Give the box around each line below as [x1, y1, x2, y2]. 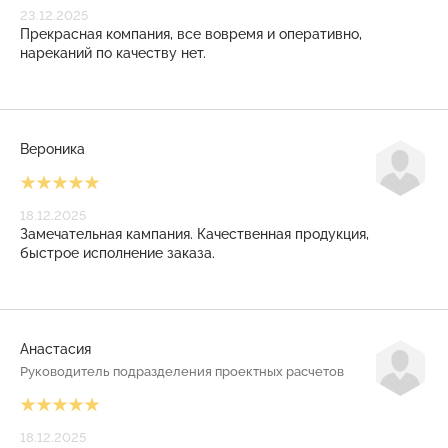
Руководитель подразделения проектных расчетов [20, 364, 344, 379]
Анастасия [20, 341, 91, 357]
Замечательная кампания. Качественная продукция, [20, 226, 369, 242]
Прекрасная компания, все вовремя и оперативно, [20, 26, 362, 42]
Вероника [20, 141, 85, 157]
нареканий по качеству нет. [20, 45, 206, 61]
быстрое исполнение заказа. [20, 245, 215, 261]
